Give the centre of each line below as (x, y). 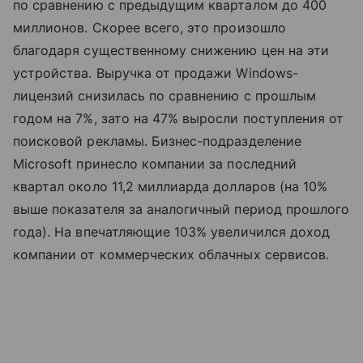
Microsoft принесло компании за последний (155, 163)
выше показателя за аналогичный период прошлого (181, 209)
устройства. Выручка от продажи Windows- (156, 73)
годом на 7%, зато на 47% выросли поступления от (179, 118)
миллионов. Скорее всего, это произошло (149, 27)
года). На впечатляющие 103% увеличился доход (172, 231)
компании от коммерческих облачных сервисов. (171, 254)
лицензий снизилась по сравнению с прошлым (164, 95)
